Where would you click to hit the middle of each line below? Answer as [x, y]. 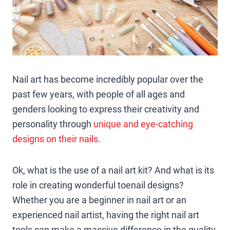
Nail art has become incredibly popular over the [108, 79]
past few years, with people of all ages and [99, 94]
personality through [53, 124]
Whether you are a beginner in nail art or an [99, 200]
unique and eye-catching [143, 124]
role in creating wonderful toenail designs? [98, 185]
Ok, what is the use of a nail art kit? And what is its [113, 170]
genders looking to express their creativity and [106, 109]
